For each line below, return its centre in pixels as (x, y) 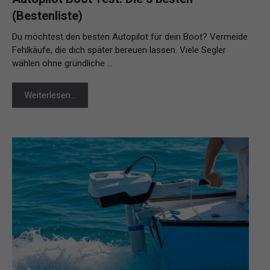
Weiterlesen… (50, 96)
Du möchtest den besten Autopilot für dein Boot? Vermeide (130, 37)
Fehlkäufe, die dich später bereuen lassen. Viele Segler (119, 50)
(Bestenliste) (47, 16)
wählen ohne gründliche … (62, 64)
